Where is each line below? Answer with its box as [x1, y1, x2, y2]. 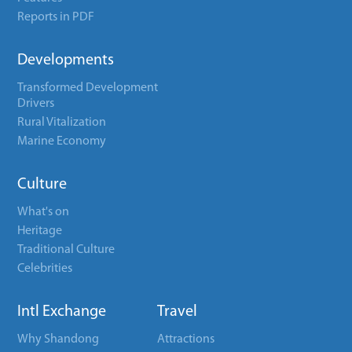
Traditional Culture [17, 244, 115, 256]
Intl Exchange [17, 304, 107, 320]
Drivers [17, 97, 55, 110]
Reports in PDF [17, 11, 95, 24]
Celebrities [17, 262, 73, 275]
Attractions [157, 333, 215, 346]
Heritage [17, 225, 63, 237]
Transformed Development [17, 82, 159, 94]
